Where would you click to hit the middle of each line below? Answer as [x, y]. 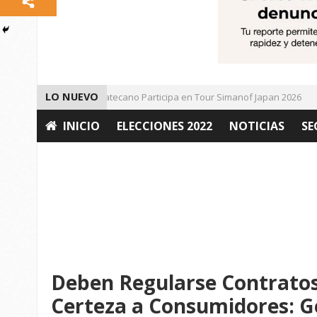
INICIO [81, 126]
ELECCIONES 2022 [165, 126]
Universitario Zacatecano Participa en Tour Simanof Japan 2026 [149, 97]
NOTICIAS [257, 126]
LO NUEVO [72, 97]
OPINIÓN [71, 159]
